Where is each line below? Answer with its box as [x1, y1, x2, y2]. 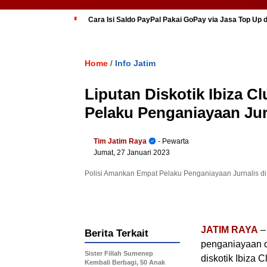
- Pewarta [156, 137, 189, 145]
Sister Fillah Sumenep [85, 250, 153, 257]
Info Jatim [115, 58, 156, 68]
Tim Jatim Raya [94, 137, 147, 145]
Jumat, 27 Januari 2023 [94, 148, 170, 157]
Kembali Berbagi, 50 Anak [85, 259, 165, 266]
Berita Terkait [85, 228, 148, 239]
